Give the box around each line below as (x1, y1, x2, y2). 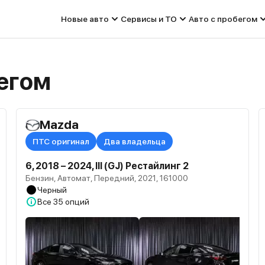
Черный (37, 185, 67, 195)
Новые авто (61, 14, 109, 24)
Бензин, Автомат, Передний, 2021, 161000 (25, 173, 188, 183)
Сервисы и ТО (121, 14, 177, 24)
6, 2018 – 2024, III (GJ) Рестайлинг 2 (25, 160, 189, 172)
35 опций (53, 197, 89, 206)
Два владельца (103, 137, 166, 146)
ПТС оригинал (32, 137, 89, 146)
